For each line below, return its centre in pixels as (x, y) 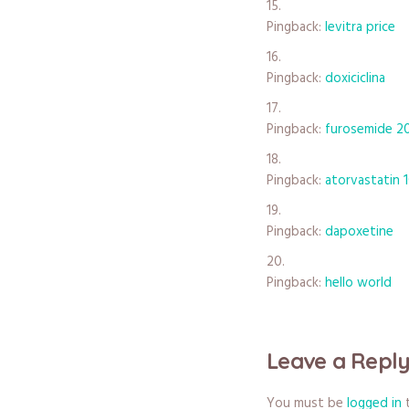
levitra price (360, 27)
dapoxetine (359, 231)
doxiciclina (355, 78)
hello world (358, 283)
